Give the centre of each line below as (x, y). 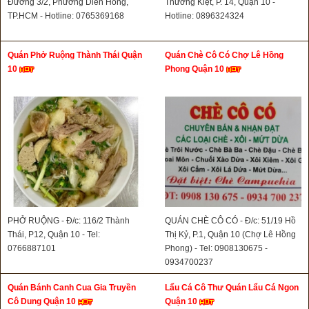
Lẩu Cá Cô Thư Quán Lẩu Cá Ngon (232, 288)
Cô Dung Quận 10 (43, 302)
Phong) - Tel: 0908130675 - (216, 249)
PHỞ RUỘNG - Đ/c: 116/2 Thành (69, 221)
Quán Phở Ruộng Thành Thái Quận (75, 56)
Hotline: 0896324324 (205, 16)
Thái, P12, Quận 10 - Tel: (54, 235)
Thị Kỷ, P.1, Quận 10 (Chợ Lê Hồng (230, 235)
